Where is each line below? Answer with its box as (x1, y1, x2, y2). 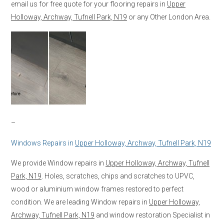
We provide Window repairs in (11, 158, 105, 167)
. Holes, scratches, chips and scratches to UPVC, (41, 171, 194, 180)
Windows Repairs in (11, 138, 75, 147)
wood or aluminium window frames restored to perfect (11, 184, 183, 193)
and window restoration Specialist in (94, 210, 210, 219)
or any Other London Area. (127, 12, 210, 21)
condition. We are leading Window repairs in (11, 197, 149, 206)
